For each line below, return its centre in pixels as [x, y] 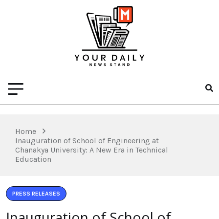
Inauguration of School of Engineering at [87, 140]
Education [33, 159]
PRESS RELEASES [36, 193]
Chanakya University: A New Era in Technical [92, 150]
